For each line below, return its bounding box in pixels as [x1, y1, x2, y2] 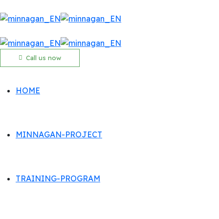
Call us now [25, 54, 61, 62]
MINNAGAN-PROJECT [16, 130, 102, 140]
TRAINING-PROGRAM [16, 174, 100, 184]
